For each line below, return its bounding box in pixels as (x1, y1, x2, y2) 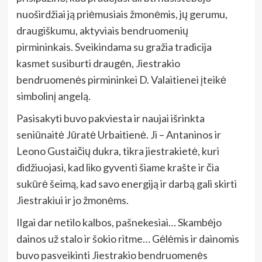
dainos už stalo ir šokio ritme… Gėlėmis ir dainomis (16, 232, 239, 245)
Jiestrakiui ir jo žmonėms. (16, 193, 129, 206)
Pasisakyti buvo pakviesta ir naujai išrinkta (16, 111, 205, 125)
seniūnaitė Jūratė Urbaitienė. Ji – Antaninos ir (16, 127, 221, 141)
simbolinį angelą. (16, 89, 91, 102)
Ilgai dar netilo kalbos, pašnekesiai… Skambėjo (16, 215, 222, 229)
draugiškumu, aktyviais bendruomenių (16, 23, 188, 37)
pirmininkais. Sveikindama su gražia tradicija (16, 40, 212, 53)
